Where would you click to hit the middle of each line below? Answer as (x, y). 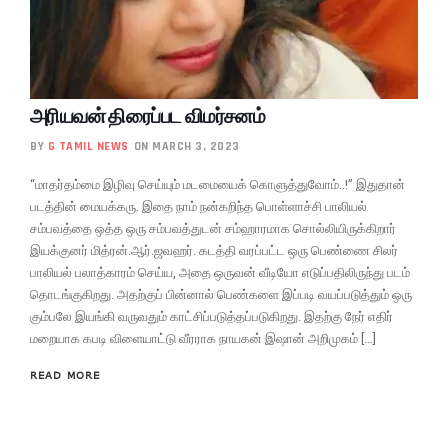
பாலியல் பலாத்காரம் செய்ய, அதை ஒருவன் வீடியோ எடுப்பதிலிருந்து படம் (220, 272)
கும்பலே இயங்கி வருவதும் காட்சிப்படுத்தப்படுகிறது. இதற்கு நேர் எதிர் (211, 316)
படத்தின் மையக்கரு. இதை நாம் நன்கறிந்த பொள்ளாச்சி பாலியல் (198, 206)
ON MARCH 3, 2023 (186, 146)
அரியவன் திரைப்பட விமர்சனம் (148, 115)
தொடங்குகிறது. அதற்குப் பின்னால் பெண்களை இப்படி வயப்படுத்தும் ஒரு (221, 294)
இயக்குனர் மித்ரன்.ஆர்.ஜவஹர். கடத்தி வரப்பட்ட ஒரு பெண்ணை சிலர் (214, 250)
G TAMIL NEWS (88, 146)
